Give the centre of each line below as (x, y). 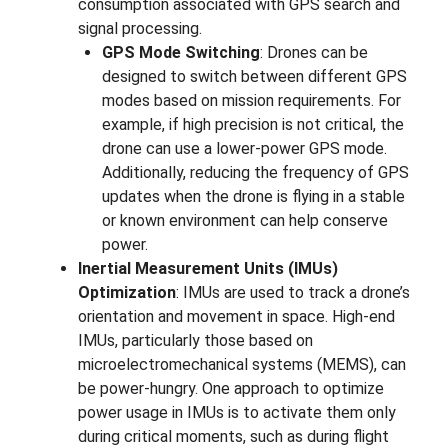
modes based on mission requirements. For (251, 101)
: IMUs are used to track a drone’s (293, 293)
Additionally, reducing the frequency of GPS (255, 173)
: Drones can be (314, 53)
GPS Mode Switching (181, 53)
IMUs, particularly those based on (195, 341)
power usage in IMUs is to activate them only (237, 413)
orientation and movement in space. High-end (236, 317)
